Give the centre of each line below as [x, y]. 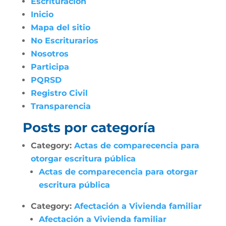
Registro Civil [59, 93]
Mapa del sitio [60, 27]
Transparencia [61, 106]
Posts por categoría [89, 128]
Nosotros [49, 54]
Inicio [42, 14]
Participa [50, 67]
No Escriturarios [64, 41]
